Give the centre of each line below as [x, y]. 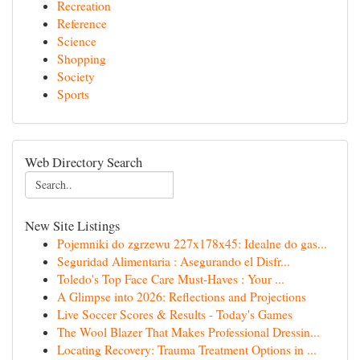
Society [76, 76]
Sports [73, 94]
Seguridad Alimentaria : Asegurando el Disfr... [174, 261]
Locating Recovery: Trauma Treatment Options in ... [187, 350]
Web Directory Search [84, 162]
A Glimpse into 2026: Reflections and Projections [182, 297]
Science [77, 41]
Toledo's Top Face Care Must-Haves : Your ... [171, 279]
